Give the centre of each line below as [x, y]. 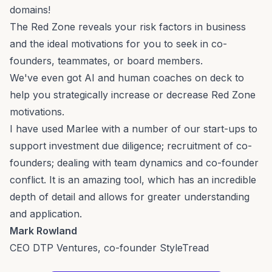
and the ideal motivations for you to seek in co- [118, 44]
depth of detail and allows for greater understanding [130, 197]
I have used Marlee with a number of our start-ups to [134, 129]
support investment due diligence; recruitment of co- [131, 146]
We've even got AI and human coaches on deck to [127, 78]
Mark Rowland [43, 231]
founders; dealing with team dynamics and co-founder [134, 163]
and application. [46, 214]
